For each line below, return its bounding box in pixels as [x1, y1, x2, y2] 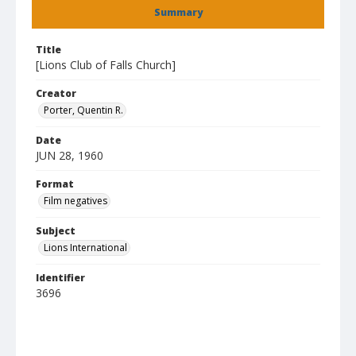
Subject [36, 224, 75, 238]
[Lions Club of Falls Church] [36, 57, 176, 72]
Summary [153, 6, 203, 19]
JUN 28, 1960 [36, 148, 103, 163]
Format [36, 177, 74, 191]
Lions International [44, 241, 127, 254]
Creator [36, 87, 76, 100]
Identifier [36, 271, 85, 284]
